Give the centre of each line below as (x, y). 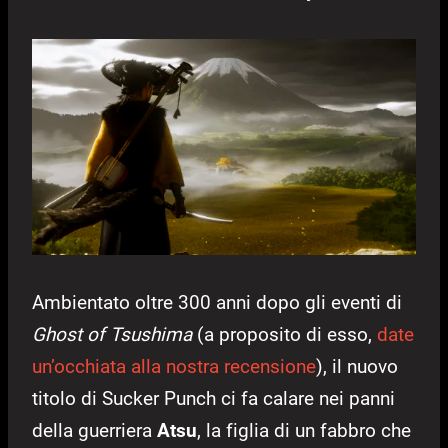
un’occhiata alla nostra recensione (174, 367)
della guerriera (94, 431)
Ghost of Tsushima (112, 335)
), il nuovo (357, 367)
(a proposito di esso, (284, 335)
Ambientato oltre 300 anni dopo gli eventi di (217, 303)
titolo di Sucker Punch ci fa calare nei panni (213, 399)
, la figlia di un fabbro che (304, 431)
